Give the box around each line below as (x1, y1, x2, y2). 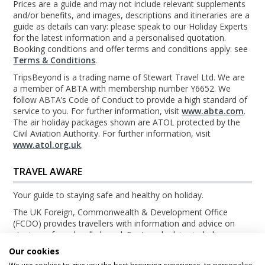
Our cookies (9, 245, 59, 257)
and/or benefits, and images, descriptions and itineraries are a (13, 9, 250, 21)
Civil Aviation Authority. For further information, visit (13, 128, 211, 140)
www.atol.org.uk (13, 139, 82, 151)
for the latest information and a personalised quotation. (13, 32, 227, 44)
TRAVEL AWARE (13, 165, 83, 179)
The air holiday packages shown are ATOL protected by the (13, 117, 241, 128)
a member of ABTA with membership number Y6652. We (13, 83, 231, 95)
